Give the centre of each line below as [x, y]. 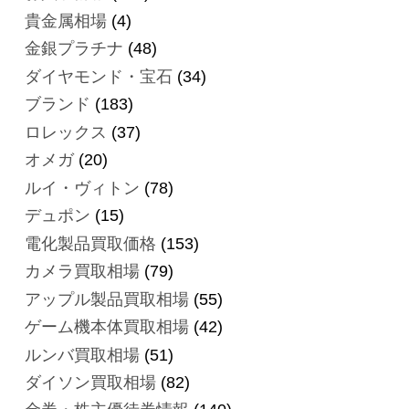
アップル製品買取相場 [106, 299]
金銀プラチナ [73, 49]
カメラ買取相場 [82, 272]
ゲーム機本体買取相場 [106, 327]
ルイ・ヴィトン [82, 188]
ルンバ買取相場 [82, 355]
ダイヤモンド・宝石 [98, 76]
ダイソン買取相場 [90, 383]
